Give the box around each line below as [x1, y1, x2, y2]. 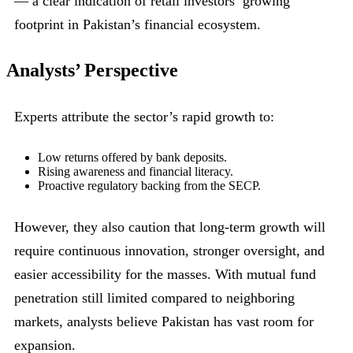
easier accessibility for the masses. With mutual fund [14, 266, 316, 282]
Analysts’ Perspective [6, 60, 178, 81]
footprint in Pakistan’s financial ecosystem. [14, 17, 261, 33]
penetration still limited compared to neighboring [14, 289, 295, 306]
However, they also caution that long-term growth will [14, 218, 325, 235]
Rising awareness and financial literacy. [38, 164, 233, 178]
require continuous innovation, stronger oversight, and [14, 242, 325, 258]
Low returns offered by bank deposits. [38, 150, 227, 164]
